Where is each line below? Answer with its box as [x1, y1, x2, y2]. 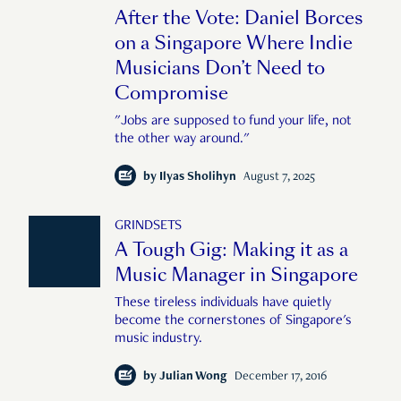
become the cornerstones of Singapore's [115, 314, 352, 329]
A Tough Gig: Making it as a [115, 237, 348, 263]
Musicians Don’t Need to [115, 55, 325, 81]
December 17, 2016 [235, 371, 327, 384]
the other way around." [115, 132, 250, 148]
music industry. [115, 332, 202, 347]
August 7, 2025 [243, 171, 315, 184]
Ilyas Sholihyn [159, 171, 236, 184]
